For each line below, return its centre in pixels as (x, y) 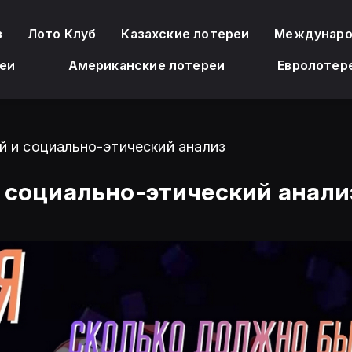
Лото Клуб (62, 34)
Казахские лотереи (185, 34)
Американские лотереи (147, 65)
